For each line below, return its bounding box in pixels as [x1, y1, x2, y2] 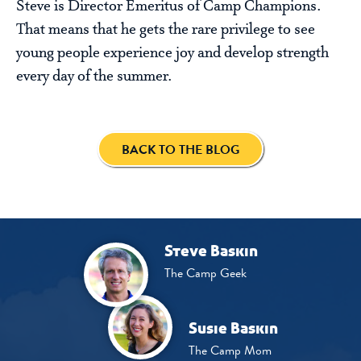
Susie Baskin [188, 319, 278, 339]
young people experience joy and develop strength [16, 44, 329, 63]
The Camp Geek [164, 263, 247, 283]
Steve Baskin [164, 242, 258, 262]
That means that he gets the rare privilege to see [16, 21, 315, 39]
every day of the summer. [16, 68, 172, 86]
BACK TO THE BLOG [122, 140, 239, 160]
